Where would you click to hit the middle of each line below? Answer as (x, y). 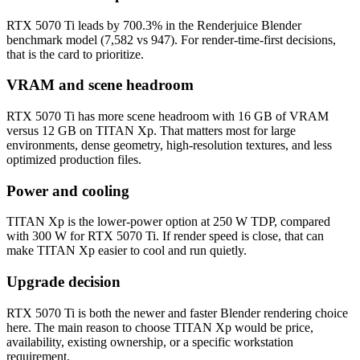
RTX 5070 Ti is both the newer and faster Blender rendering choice (177, 313)
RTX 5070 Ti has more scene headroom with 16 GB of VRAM (168, 116)
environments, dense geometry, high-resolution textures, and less (169, 145)
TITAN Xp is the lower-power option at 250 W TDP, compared (168, 222)
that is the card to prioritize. (75, 54)
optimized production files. (74, 160)
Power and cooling (68, 190)
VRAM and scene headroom (100, 85)
